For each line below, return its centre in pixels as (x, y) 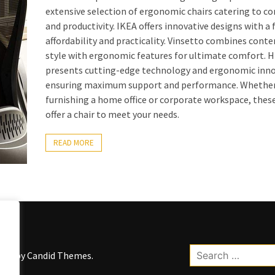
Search (203, 251)
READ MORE (74, 142)
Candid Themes (59, 255)
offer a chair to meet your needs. (112, 114)
